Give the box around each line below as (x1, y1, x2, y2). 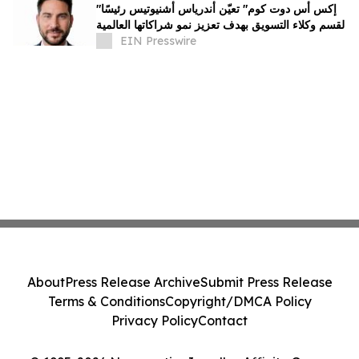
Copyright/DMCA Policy (164, 293, 312, 309)
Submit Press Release (200, 274, 333, 290)
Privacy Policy (111, 313, 198, 329)
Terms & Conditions (47, 293, 165, 309)
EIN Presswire (120, 34, 196, 49)
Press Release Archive (64, 274, 200, 290)
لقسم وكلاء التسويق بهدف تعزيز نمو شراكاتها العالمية (96, 18, 345, 33)
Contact (198, 313, 248, 329)
